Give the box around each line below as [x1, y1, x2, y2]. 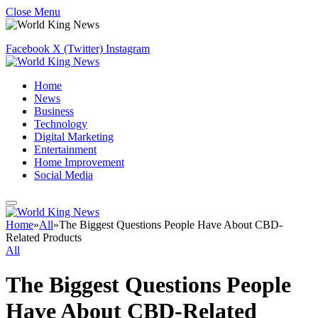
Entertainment [34, 143, 97, 155]
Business [34, 105, 74, 117]
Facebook [6, 43, 50, 55]
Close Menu [6, 6, 60, 18]
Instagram [106, 43, 150, 55]
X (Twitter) [53, 43, 103, 55]
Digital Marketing [34, 131, 114, 143]
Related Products [6, 231, 82, 243]
